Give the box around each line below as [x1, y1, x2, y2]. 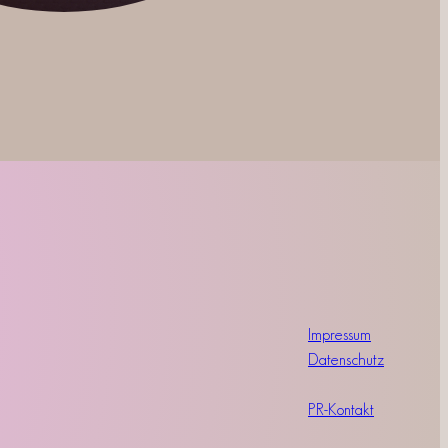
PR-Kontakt [308, 400, 374, 418]
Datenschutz [308, 350, 384, 368]
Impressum [308, 325, 371, 343]
